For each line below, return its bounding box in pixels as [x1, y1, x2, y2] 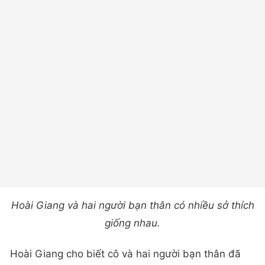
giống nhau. [105, 217, 160, 230]
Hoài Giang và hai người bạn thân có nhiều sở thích [11, 199, 254, 212]
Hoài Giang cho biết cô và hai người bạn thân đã [10, 247, 241, 260]
